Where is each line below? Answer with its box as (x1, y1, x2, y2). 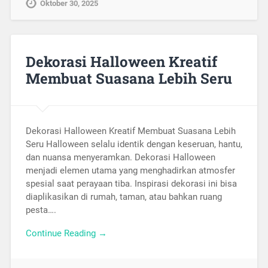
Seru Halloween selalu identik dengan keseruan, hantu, (25, 139, 242, 150)
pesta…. (25, 205, 56, 216)
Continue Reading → (25, 227, 107, 239)
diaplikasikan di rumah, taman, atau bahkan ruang (25, 191, 222, 203)
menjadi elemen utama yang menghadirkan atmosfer (25, 165, 235, 176)
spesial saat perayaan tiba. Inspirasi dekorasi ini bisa (25, 178, 237, 190)
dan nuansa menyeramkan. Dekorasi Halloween (25, 152, 215, 163)
